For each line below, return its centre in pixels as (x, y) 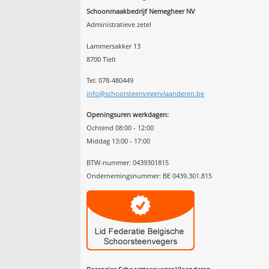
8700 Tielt (101, 59)
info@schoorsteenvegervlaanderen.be (146, 93)
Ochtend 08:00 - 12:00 (120, 128)
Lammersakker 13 (114, 46)
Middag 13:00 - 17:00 (119, 141)
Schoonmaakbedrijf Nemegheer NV (141, 11)
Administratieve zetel (119, 25)
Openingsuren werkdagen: (128, 115)
